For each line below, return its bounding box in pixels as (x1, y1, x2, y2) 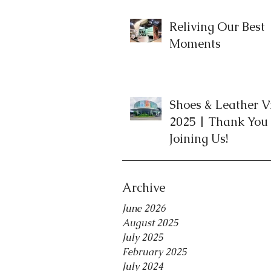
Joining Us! (169, 131, 228, 146)
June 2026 (122, 202, 166, 215)
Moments (169, 36, 221, 51)
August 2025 (122, 217, 178, 229)
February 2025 (122, 246, 187, 258)
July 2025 (122, 231, 163, 244)
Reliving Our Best (169, 19, 265, 34)
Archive (122, 180, 165, 195)
